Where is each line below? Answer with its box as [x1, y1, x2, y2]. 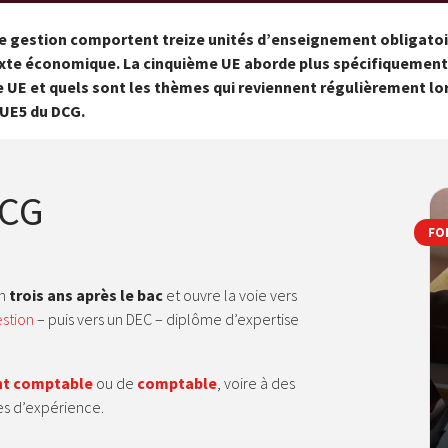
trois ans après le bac [6, 285, 163, 305]
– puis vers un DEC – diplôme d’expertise [34, 309, 299, 329]
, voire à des [217, 373, 295, 393]
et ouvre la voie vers [163, 285, 297, 305]
